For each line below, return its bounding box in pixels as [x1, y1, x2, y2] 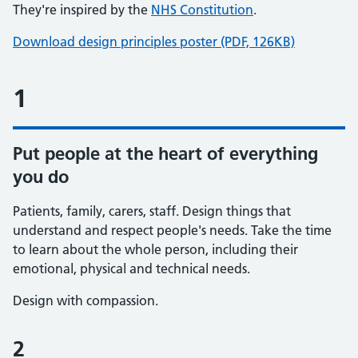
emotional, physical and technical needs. [13, 261, 250, 276]
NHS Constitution [151, 2, 253, 18]
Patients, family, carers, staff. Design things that [13, 203, 291, 219]
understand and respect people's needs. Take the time [13, 222, 332, 238]
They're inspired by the [13, 2, 151, 18]
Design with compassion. [13, 292, 158, 308]
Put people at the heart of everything [13, 142, 318, 165]
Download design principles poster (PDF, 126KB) [13, 34, 295, 50]
